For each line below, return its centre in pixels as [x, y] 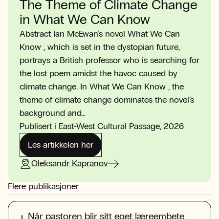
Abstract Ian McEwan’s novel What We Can [100, 34]
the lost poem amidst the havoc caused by [99, 73]
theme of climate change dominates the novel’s [107, 100]
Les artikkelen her [61, 145]
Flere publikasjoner [43, 186]
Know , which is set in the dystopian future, [100, 47]
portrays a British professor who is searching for [109, 60]
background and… [52, 113]
